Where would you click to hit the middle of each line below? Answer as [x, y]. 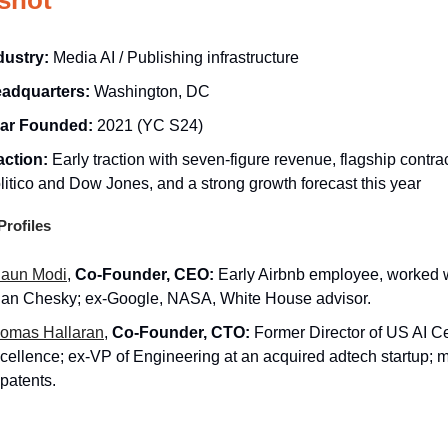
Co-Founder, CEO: [144, 274]
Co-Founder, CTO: [181, 332]
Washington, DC [152, 91]
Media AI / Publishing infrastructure [176, 57]
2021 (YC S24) [150, 125]
